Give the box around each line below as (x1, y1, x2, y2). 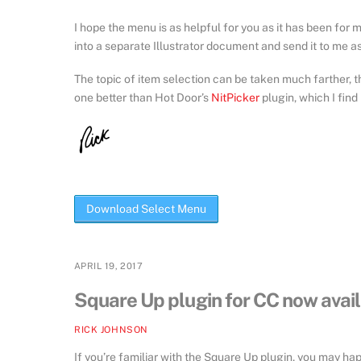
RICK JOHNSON (74, 323, 148, 335)
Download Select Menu (86, 202, 206, 216)
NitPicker (211, 90, 259, 104)
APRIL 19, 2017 (74, 260, 143, 272)
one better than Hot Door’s (74, 90, 211, 104)
